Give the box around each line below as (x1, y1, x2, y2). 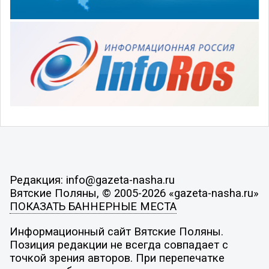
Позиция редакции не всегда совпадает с (9, 238, 228, 252)
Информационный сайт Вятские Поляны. (9, 225, 223, 238)
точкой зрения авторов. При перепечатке (9, 251, 225, 265)
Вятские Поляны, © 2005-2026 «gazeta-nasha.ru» (9, 187, 259, 201)
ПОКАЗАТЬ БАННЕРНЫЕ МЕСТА (9, 200, 177, 214)
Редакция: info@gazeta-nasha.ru (9, 174, 175, 187)
